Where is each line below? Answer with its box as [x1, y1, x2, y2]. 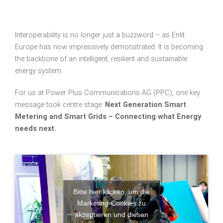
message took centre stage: [15, 101, 105, 110]
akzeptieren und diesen [75, 211, 148, 219]
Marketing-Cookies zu [77, 199, 146, 208]
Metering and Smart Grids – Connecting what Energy [15, 112, 201, 121]
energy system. [15, 67, 63, 76]
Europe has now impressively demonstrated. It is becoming [15, 43, 203, 52]
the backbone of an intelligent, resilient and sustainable [15, 55, 187, 64]
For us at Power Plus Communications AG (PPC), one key [15, 89, 200, 98]
